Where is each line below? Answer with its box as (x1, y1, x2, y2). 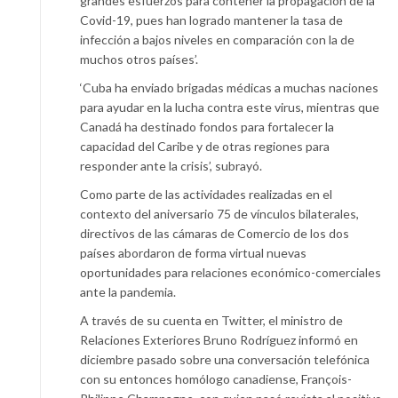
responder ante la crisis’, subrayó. (80, 157, 262, 173)
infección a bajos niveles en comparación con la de (80, 31, 354, 47)
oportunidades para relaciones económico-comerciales (80, 264, 381, 280)
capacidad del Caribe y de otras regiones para (80, 138, 330, 154)
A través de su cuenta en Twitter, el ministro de (80, 312, 343, 328)
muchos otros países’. (80, 51, 198, 67)
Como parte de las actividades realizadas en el (80, 186, 332, 202)
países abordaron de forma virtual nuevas (80, 244, 306, 260)
